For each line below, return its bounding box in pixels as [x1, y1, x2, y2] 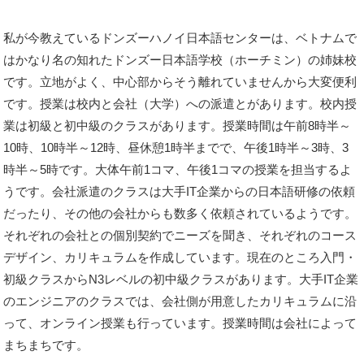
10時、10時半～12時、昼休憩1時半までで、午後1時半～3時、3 [3, 141, 349, 154]
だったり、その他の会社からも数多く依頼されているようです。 [3, 206, 357, 220]
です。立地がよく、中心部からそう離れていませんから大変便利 [3, 75, 357, 89]
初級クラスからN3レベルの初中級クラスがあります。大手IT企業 [3, 272, 359, 286]
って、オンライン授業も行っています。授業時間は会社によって [3, 316, 357, 330]
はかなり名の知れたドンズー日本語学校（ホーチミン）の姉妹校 [3, 53, 357, 67]
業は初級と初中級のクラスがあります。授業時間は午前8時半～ [3, 119, 352, 132]
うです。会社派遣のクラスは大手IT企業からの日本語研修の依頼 [3, 184, 356, 198]
